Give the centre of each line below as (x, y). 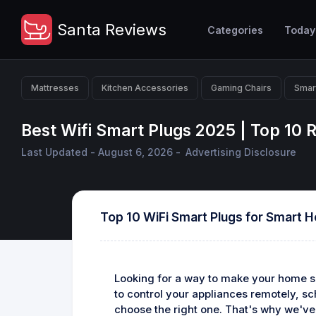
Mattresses (55, 87)
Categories (235, 30)
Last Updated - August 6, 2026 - (102, 152)
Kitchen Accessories (145, 87)
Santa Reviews (111, 29)
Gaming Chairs (241, 87)
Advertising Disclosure (241, 152)
